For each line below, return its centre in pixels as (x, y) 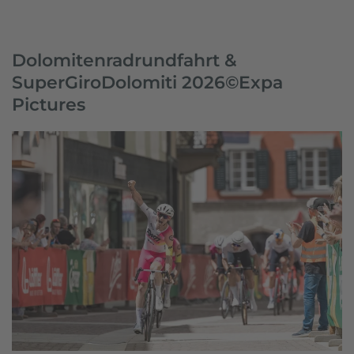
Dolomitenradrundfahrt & (124, 60)
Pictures (49, 104)
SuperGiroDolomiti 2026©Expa (147, 82)
